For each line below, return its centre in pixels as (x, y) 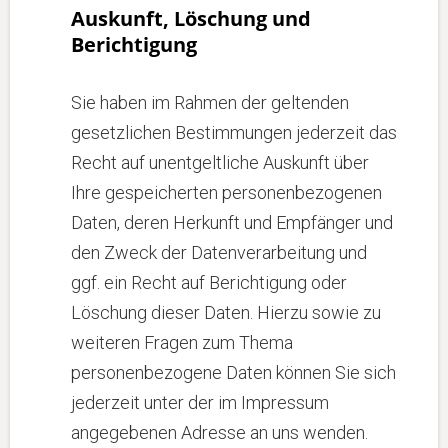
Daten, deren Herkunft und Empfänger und (232, 222)
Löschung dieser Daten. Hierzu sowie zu (226, 312)
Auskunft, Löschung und (191, 18)
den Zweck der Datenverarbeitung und (219, 252)
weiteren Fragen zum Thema (182, 342)
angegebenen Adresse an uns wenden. (219, 432)
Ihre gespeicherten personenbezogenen (226, 192)
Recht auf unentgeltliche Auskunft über (220, 162)
